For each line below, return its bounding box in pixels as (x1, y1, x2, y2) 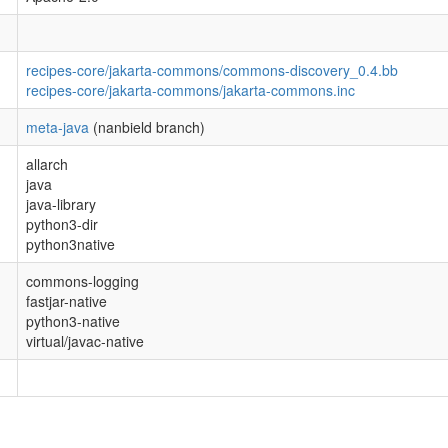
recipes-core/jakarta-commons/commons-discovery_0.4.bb (26, 60, 398, 80)
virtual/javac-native (26, 331, 144, 351)
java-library (26, 194, 96, 214)
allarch (26, 154, 68, 174)
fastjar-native (26, 291, 107, 311)
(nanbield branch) (89, 117, 205, 137)
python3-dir (26, 214, 98, 234)
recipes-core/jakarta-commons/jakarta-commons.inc (26, 80, 355, 100)
